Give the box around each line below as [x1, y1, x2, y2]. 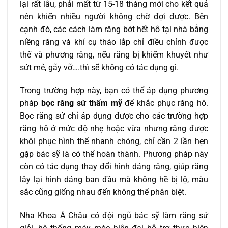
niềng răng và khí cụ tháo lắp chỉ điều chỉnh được [20, 37, 208, 47]
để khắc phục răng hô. [122, 98, 209, 108]
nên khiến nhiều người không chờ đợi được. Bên [20, 11, 208, 21]
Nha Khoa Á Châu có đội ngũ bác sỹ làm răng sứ [20, 211, 208, 221]
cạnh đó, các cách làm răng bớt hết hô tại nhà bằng [20, 24, 208, 34]
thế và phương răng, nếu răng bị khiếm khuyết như [20, 49, 208, 60]
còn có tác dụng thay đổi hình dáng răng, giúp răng [20, 162, 208, 172]
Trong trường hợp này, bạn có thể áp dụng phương [20, 85, 208, 96]
